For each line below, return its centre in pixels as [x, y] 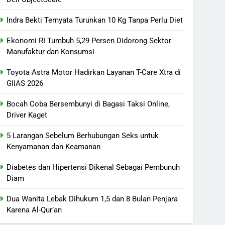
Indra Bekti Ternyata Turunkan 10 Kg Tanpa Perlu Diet [95, 20]
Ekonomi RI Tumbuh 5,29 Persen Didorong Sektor [89, 41]
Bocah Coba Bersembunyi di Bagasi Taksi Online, [88, 104]
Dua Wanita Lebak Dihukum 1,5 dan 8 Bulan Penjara [92, 199]
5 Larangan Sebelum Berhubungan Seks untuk [83, 136]
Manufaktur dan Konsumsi [50, 52]
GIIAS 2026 [25, 83]
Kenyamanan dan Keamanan [53, 147]
